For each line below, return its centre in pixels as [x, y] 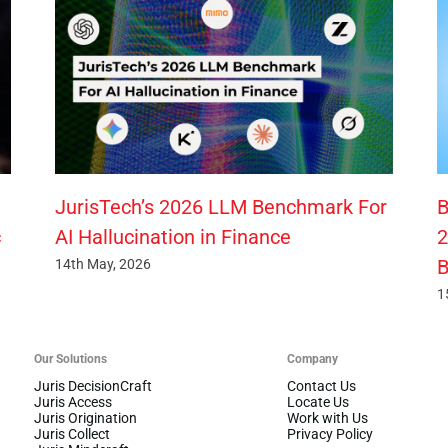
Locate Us [318, 402]
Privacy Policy [330, 434]
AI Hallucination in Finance [173, 236]
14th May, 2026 [103, 264]
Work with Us [328, 418]
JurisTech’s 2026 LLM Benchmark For [221, 206]
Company [313, 359]
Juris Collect [72, 434]
